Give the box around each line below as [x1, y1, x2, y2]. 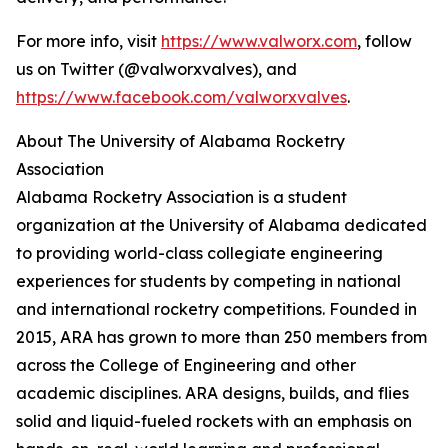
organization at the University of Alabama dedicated [16, 215, 427, 235]
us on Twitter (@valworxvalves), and [16, 59, 297, 79]
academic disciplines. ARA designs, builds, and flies [16, 383, 409, 403]
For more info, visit [16, 31, 161, 51]
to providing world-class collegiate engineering [16, 243, 383, 263]
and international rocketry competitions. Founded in [16, 299, 417, 319]
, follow [357, 31, 412, 51]
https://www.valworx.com [161, 31, 357, 51]
